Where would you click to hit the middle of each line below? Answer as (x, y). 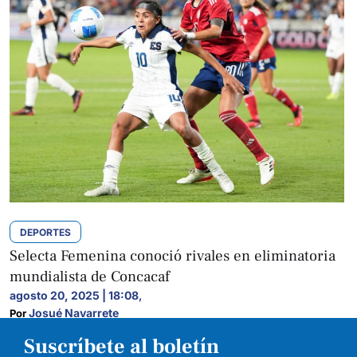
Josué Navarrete (74, 312)
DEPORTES (45, 232)
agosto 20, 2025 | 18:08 (74, 295)
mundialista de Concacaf (90, 276)
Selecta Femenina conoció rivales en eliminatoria (173, 255)
